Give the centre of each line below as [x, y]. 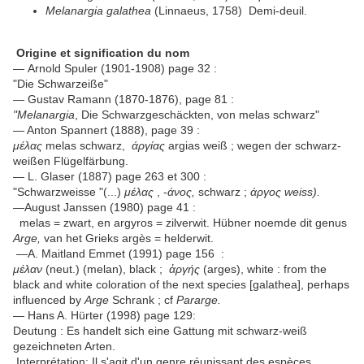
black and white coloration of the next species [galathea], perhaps [181, 285]
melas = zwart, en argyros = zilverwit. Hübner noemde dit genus [180, 223]
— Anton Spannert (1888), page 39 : [106, 130]
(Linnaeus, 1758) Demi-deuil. [229, 11]
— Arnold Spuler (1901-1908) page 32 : [115, 69]
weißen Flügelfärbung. [71, 161]
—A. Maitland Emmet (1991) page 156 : [120, 254]
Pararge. [199, 300]
